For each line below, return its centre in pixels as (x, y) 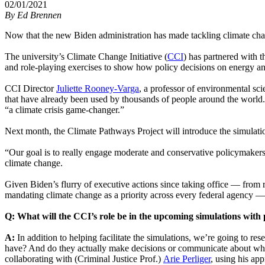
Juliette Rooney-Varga (98, 89)
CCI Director (29, 89)
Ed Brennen (39, 15)
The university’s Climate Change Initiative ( (86, 57)
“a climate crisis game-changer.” (64, 110)
